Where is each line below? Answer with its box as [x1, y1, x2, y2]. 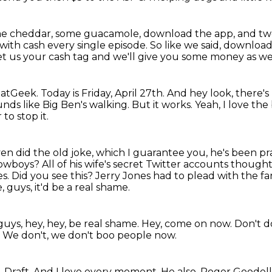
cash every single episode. [23, 39, 150, 51]
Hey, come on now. [141, 218, 234, 229]
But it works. [132, 99, 195, 110]
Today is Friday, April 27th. [41, 87, 167, 99]
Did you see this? [12, 170, 95, 182]
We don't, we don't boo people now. [2, 229, 177, 241]
